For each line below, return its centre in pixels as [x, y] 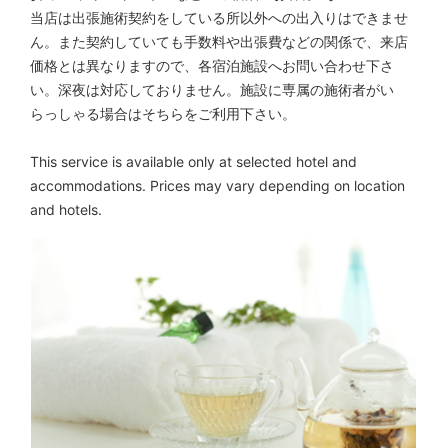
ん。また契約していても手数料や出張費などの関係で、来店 [219, 41]
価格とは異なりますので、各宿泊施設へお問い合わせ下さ [212, 65]
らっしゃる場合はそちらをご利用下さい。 [163, 113]
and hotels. [66, 209]
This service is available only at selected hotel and [193, 161]
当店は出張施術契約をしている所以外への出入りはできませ [219, 17]
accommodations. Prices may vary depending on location [217, 185]
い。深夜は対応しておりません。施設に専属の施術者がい [212, 89]
